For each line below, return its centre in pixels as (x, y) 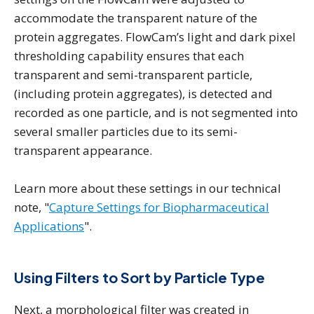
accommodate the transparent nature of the (136, 18)
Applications (49, 226)
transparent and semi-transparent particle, (133, 75)
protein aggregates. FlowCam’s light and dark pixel (155, 37)
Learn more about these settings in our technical (148, 188)
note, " (32, 207)
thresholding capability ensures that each (129, 56)
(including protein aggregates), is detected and (143, 94)
